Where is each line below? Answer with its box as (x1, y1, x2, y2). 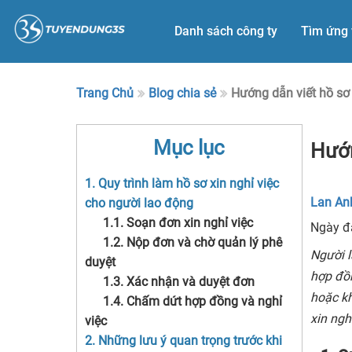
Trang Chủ (76, 86, 134, 101)
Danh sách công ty (174, 24, 277, 38)
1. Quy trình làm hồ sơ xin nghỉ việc (85, 176, 279, 191)
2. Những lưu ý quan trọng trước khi (85, 333, 282, 348)
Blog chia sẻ (148, 86, 216, 101)
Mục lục (153, 136, 225, 159)
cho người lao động (85, 196, 193, 211)
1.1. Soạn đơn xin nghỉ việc (103, 215, 253, 230)
